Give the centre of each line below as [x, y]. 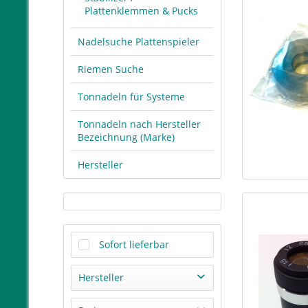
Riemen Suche [111, 69]
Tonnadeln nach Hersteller [139, 124]
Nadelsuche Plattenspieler [139, 42]
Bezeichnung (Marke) [126, 137]
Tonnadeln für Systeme [131, 97]
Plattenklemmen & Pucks [141, 11]
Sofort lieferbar [134, 244]
